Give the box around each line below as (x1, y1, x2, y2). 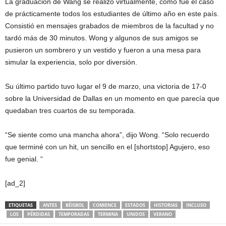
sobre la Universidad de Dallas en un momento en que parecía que (5, 94, 219, 102)
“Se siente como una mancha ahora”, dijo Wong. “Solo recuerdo (5, 130, 209, 139)
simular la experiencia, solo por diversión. (5, 58, 137, 66)
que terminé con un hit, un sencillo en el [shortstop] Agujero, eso (5, 142, 210, 151)
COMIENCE (93, 201, 117, 208)
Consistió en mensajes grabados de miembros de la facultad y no (5, 21, 214, 30)
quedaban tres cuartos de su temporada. (5, 106, 136, 115)
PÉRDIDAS (27, 210, 50, 217)
